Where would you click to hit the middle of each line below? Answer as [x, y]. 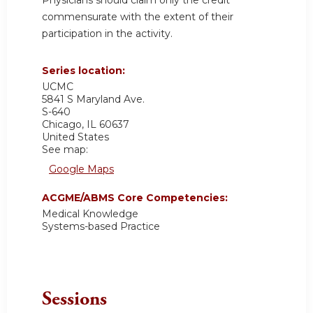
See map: [65, 150]
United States [75, 137]
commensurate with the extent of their [138, 16]
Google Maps [81, 169]
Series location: [85, 71]
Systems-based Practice [101, 227]
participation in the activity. [109, 33]
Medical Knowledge [90, 214]
